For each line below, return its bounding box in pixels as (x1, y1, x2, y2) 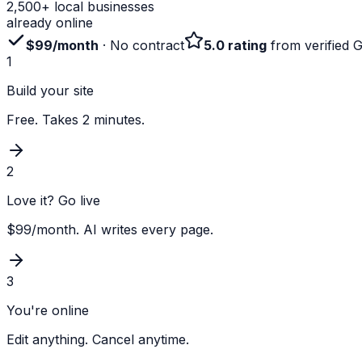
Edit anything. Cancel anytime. (6, 330, 189, 347)
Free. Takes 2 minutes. (6, 111, 145, 128)
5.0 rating (204, 36, 267, 53)
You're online (6, 301, 89, 318)
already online (6, 14, 93, 31)
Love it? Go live (6, 192, 100, 208)
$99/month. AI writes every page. (6, 221, 213, 238)
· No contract (99, 36, 184, 53)
